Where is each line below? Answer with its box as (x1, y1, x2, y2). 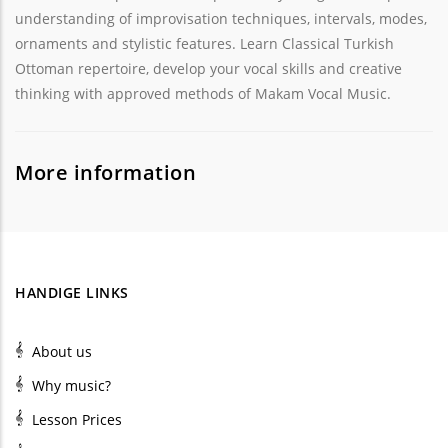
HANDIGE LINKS (15, 282, 129, 302)
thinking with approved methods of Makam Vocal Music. (15, 84, 391, 103)
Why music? (31, 375, 111, 395)
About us (31, 341, 92, 361)
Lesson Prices (31, 409, 122, 429)
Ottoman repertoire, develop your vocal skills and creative (15, 59, 402, 78)
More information (15, 159, 196, 186)
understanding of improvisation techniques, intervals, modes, (15, 9, 427, 28)
